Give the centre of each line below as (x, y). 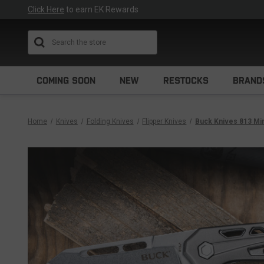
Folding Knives (110, 121)
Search (158, 36)
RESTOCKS (186, 80)
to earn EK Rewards (101, 9)
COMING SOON (66, 80)
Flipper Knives (164, 121)
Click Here (46, 9)
